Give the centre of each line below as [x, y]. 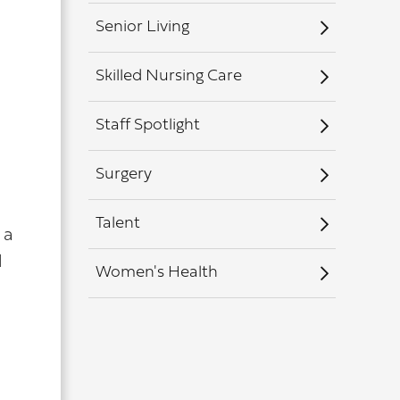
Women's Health [156, 273]
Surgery [123, 175]
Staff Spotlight [147, 125]
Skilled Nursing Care [168, 76]
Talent [117, 224]
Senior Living [142, 27]
